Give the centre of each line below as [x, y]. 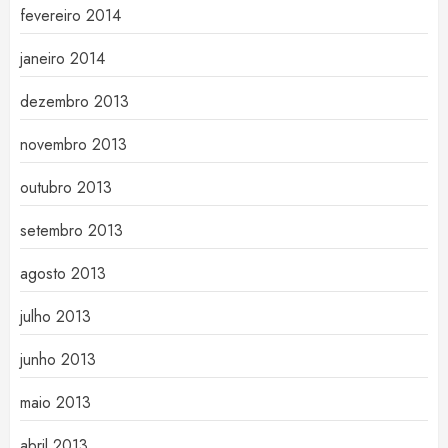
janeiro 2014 [62, 59]
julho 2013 [55, 317]
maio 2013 [55, 403]
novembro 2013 [73, 145]
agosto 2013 [63, 274]
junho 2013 [58, 360]
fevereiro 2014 [70, 16]
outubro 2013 [66, 188]
